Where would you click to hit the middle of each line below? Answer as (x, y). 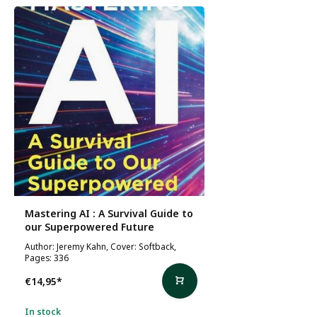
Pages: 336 (47, 258)
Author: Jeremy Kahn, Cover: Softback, (100, 247)
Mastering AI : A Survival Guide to (109, 214)
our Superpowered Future (90, 227)
